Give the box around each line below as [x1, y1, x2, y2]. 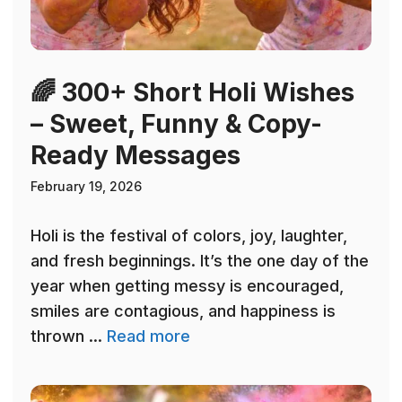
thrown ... [31, 327, 107, 346]
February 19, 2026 [31, 179, 142, 195]
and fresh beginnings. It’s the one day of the [31, 251, 369, 271]
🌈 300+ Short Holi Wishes [31, 77, 354, 109]
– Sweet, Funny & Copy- [31, 109, 322, 140]
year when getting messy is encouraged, [31, 276, 344, 296]
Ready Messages [31, 140, 240, 171]
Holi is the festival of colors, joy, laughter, [31, 226, 347, 246]
